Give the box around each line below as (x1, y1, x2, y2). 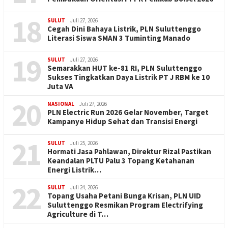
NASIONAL (47, 100, 74, 107)
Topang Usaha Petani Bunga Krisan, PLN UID (47, 190, 201, 201)
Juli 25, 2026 (70, 139, 98, 147)
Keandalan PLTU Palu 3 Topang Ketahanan (47, 155, 194, 165)
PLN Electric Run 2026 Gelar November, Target (47, 107, 209, 117)
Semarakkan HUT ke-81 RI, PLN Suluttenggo (47, 63, 202, 73)
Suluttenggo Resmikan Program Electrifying (47, 199, 203, 210)
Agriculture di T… (47, 209, 108, 219)
